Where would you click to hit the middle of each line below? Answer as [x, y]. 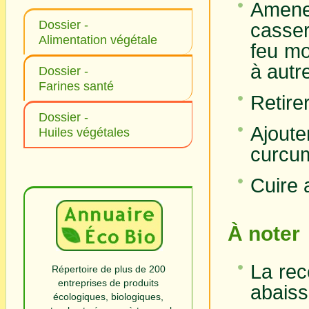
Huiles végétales [84, 132]
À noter [264, 233]
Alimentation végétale [98, 40]
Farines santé [76, 86]
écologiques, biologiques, [108, 296]
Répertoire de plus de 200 [108, 269]
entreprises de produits [108, 282]
